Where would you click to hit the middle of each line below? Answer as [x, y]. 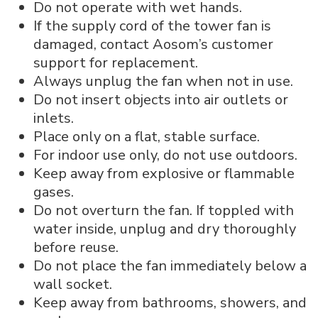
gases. [54, 192]
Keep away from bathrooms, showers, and [170, 302]
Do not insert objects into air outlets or [161, 99]
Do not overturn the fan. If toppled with [164, 210]
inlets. [54, 118]
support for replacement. [117, 62]
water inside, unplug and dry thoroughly [165, 229]
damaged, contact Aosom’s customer [153, 44]
